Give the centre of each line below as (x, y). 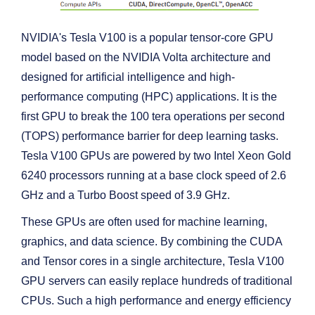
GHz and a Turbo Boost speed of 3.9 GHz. (126, 195)
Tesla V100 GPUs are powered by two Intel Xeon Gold (156, 156)
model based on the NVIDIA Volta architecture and (146, 58)
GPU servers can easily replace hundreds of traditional (157, 281)
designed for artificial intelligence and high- (128, 77)
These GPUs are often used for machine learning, (144, 222)
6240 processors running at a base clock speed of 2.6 (154, 176)
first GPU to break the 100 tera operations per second (153, 117)
